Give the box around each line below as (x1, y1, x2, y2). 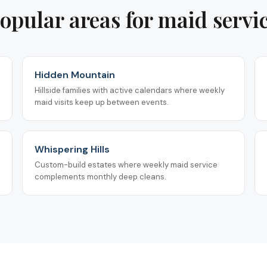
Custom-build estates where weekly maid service (35, 159, 218, 170)
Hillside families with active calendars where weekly (35, 85, 225, 95)
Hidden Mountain (35, 68, 116, 81)
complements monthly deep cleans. (35, 171, 167, 182)
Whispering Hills (35, 142, 110, 156)
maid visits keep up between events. (35, 97, 169, 107)
